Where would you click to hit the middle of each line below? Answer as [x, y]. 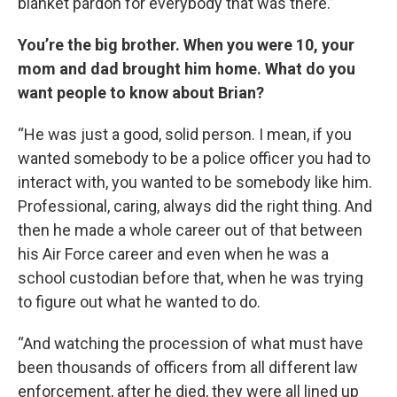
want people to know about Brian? [141, 93]
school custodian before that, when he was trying [191, 278]
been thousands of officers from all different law [188, 367]
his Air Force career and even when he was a [173, 254]
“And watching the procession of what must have [191, 343]
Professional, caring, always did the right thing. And [195, 206]
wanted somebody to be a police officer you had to [194, 158]
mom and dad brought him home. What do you [187, 69]
